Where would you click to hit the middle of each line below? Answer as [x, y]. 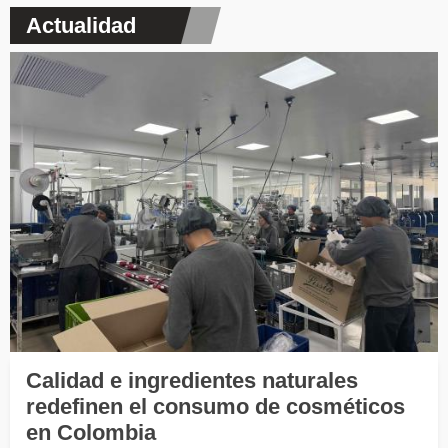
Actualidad [81, 26]
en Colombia [91, 432]
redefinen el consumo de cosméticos [215, 406]
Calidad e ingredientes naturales [192, 380]
